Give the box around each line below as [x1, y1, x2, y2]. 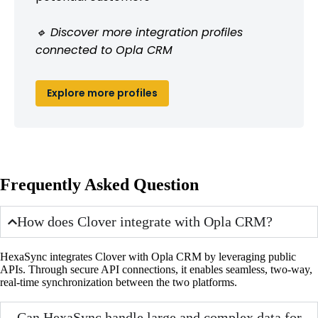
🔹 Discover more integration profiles [35, 23, 243, 40]
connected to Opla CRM [35, 41, 172, 58]
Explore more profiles [47, 85, 158, 100]
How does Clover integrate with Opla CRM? [17, 213, 273, 229]
